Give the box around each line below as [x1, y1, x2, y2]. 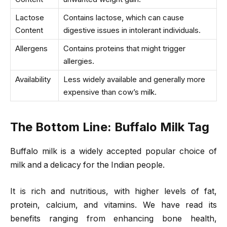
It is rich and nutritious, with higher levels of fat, [10, 186, 217, 197]
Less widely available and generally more [63, 74, 205, 84]
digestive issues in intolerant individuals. [63, 25, 201, 35]
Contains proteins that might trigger [63, 43, 185, 53]
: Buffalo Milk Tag [107, 119, 209, 134]
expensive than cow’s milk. [63, 87, 157, 97]
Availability [15, 74, 51, 84]
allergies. [63, 56, 94, 66]
